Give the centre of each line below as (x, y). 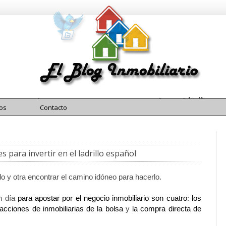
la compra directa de (167, 208)
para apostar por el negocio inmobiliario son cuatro (102, 198)
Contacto (53, 107)
